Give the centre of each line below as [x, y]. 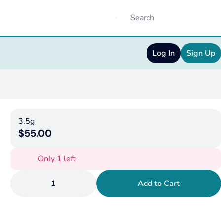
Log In [164, 53]
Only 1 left [57, 159]
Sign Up [201, 53]
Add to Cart [159, 184]
